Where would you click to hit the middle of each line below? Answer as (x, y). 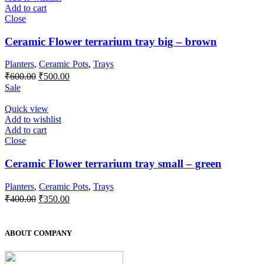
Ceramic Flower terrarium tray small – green (113, 164)
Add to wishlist (33, 120)
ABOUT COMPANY (38, 233)
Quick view (27, 109)
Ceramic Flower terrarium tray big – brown (111, 41)
